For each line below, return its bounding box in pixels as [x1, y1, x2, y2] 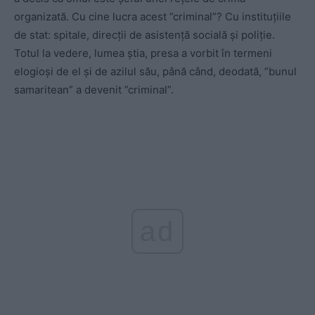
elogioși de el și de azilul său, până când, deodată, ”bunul [14, 64, 297, 78]
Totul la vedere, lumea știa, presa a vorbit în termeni [14, 46, 272, 60]
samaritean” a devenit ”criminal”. [14, 82, 174, 96]
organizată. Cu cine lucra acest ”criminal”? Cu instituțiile [14, 9, 291, 23]
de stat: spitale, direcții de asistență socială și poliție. [14, 27, 275, 41]
